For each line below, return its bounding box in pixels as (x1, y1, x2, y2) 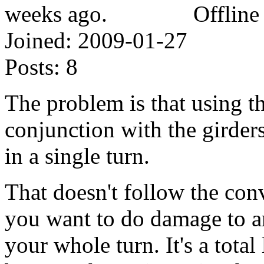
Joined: (5, 27, 72, 53)
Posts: (5, 54, 60, 80)
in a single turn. (5, 143, 150, 169)
